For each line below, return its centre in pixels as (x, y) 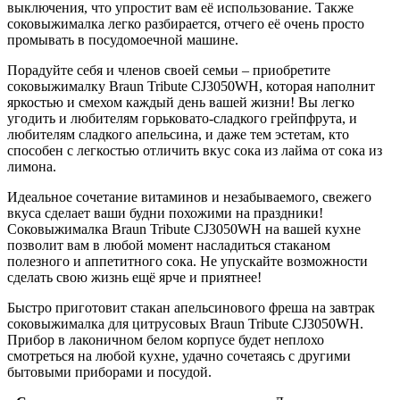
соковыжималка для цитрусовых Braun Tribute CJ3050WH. (185, 323)
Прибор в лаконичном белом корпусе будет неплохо (166, 339)
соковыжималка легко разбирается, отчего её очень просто (186, 23)
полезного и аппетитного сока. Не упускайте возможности (187, 261)
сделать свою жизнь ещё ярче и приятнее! (134, 277)
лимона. (32, 166)
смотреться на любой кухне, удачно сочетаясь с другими (179, 355)
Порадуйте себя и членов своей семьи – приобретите (169, 70)
